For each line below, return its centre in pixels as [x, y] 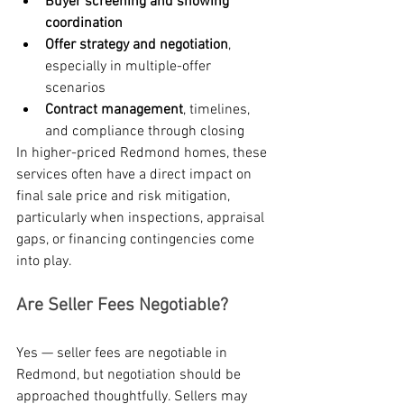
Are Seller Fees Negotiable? [122, 306]
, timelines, [218, 110]
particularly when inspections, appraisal [142, 219]
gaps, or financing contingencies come [137, 240]
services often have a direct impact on [136, 175]
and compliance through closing [145, 132]
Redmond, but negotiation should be [130, 376]
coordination [84, 24]
